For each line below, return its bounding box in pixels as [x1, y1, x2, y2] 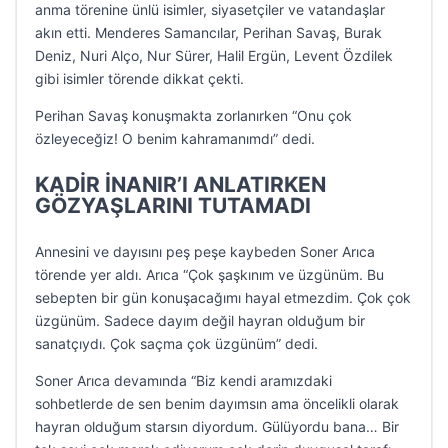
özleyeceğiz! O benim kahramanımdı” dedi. [35, 130, 315, 147]
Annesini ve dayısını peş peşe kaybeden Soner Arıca [35, 243, 375, 260]
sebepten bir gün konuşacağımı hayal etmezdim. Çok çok [35, 289, 411, 306]
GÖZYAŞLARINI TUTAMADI [35, 193, 311, 218]
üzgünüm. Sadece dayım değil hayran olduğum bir [35, 312, 365, 329]
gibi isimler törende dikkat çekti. [35, 70, 244, 87]
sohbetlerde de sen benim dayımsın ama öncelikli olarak [35, 395, 399, 412]
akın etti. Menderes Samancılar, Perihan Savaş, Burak [35, 24, 382, 41]
